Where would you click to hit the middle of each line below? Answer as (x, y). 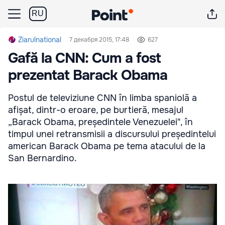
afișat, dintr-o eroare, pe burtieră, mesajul (96, 110)
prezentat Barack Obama (88, 75)
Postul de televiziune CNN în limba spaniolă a (102, 98)
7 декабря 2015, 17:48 (99, 40)
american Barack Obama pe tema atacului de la (107, 146)
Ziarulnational (40, 40)
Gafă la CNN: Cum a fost (84, 58)
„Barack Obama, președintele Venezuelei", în (100, 122)
